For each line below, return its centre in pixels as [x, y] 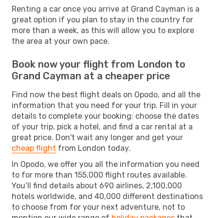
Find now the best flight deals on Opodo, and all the [106, 94]
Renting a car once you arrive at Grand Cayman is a [106, 9]
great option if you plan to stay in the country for [102, 19]
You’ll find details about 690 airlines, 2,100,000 [97, 185]
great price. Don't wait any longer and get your [97, 137]
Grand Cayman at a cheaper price [91, 76]
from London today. [93, 148]
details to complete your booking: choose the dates [105, 116]
